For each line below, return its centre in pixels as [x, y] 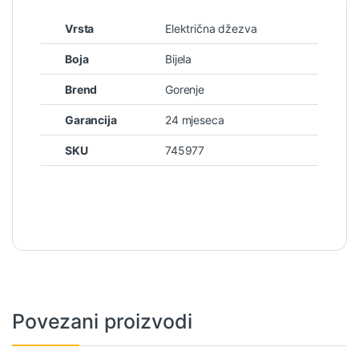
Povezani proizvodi [102, 321]
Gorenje [185, 89]
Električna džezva [211, 28]
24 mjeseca [195, 119]
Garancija [91, 119]
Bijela [179, 58]
